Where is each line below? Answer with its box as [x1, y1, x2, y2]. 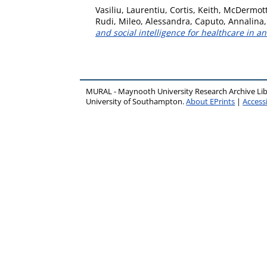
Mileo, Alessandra [119, 15, 190, 27]
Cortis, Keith [170, 4, 219, 15]
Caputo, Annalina [195, 15, 264, 27]
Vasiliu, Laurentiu [95, 4, 165, 15]
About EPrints [186, 97, 235, 107]
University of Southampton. [86, 97, 187, 107]
